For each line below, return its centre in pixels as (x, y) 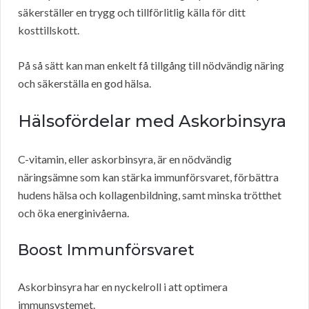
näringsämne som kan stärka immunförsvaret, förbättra (148, 177)
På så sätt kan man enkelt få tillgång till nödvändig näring (151, 66)
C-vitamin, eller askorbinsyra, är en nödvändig (125, 159)
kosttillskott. (49, 30)
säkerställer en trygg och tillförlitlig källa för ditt (132, 12)
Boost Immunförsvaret (106, 250)
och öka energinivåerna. (73, 213)
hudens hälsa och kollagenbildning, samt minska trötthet (150, 195)
